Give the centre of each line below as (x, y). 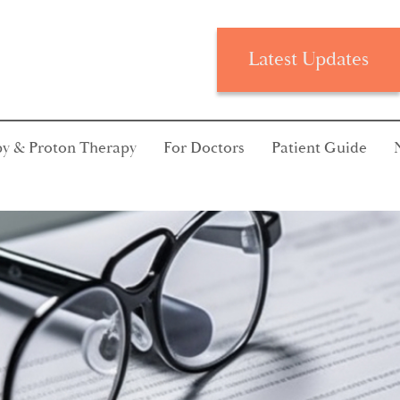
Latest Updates (309, 59)
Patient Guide (319, 148)
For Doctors (204, 148)
